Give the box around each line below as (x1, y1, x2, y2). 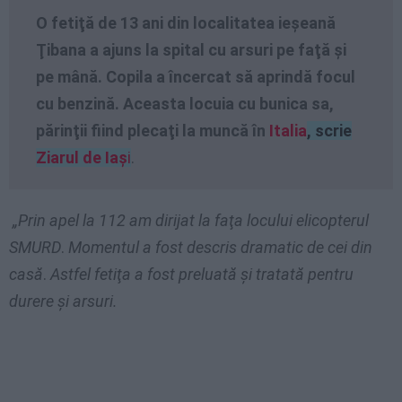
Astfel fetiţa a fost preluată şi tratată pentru (47, 265, 354, 284)
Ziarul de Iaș (36, 148, 127, 168)
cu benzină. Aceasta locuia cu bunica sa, (36, 94, 334, 114)
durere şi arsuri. (9, 292, 118, 311)
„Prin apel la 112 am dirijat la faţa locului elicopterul (13, 211, 369, 231)
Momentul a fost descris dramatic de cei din (68, 238, 372, 258)
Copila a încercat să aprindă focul (106, 67, 355, 87)
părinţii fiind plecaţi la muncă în (36, 121, 269, 141)
